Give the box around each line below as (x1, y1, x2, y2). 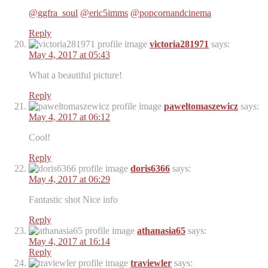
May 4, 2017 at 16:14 (29, 236, 110, 247)
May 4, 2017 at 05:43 (29, 50, 110, 60)
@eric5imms (80, 8, 128, 19)
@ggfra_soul (29, 8, 78, 19)
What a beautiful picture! (29, 70, 122, 81)
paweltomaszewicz (164, 101, 238, 112)
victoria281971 (150, 39, 209, 50)
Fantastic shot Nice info (29, 194, 118, 205)
